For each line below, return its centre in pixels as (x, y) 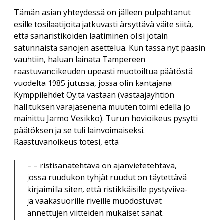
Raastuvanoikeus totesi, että (66, 142)
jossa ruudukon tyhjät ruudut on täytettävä (107, 178)
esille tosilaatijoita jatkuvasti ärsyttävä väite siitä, (103, 24)
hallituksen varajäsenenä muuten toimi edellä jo (102, 107)
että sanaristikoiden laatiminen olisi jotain (91, 36)
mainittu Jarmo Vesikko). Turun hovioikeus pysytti (106, 119)
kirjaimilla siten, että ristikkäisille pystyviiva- (107, 189)
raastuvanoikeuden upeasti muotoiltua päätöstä (103, 71)
